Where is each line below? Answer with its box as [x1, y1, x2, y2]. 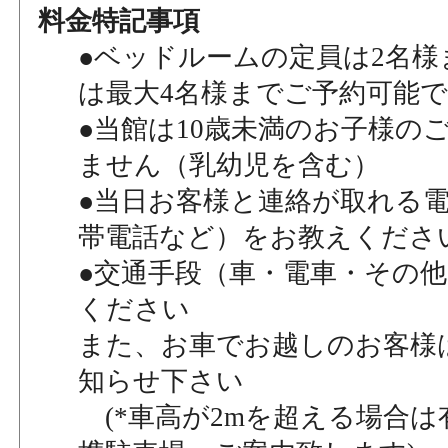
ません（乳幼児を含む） [78, 149, 381, 180]
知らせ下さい [78, 365, 245, 396]
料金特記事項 [38, 5, 201, 36]
